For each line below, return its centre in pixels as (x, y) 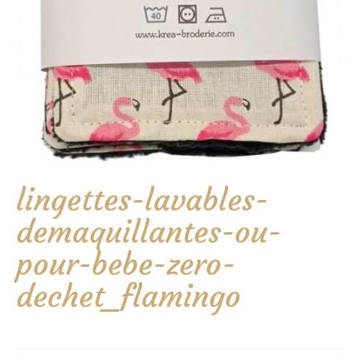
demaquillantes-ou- (149, 232)
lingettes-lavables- (142, 200)
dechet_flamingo (129, 296)
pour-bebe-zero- (126, 264)
